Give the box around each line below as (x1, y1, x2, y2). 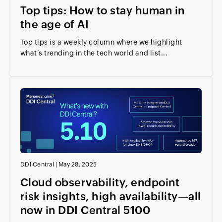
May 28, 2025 (58, 161, 97, 168)
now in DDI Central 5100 (20, 204, 151, 217)
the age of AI (20, 18, 89, 31)
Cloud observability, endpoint (20, 176, 180, 189)
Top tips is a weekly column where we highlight (20, 38, 182, 47)
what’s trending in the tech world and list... (20, 49, 168, 57)
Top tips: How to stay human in (20, 4, 185, 17)
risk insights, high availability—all (20, 190, 201, 203)
